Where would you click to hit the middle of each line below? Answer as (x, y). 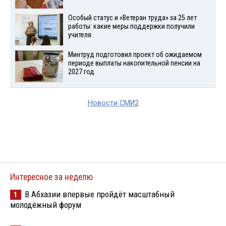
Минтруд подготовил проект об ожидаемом (135, 54)
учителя (79, 35)
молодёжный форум (46, 205)
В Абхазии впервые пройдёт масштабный (100, 194)
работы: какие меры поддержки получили (131, 26)
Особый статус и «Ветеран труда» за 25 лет (132, 18)
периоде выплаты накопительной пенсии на (134, 63)
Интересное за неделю (51, 177)
